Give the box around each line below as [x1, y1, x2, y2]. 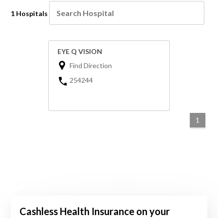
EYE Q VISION [57, 47, 102, 56]
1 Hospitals [11, 9, 48, 18]
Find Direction [70, 61, 112, 70]
